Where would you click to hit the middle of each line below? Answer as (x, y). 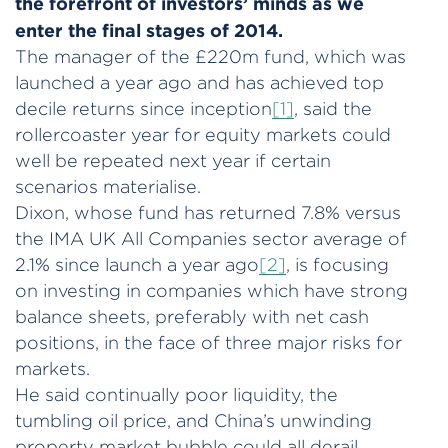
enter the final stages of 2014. (149, 29)
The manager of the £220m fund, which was (210, 56)
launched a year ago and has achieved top (199, 82)
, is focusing (337, 264)
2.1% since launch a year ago (137, 264)
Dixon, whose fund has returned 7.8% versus (208, 212)
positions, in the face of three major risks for (208, 342)
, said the (333, 108)
